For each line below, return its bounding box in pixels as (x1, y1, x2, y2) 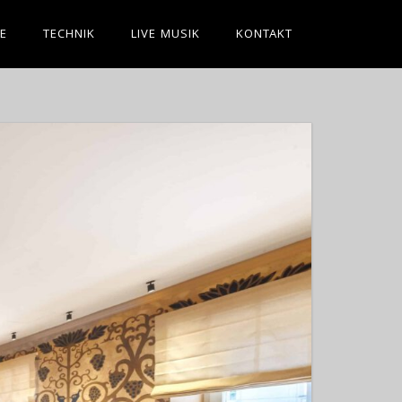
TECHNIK (43, 25, 95, 45)
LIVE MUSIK (131, 25, 200, 45)
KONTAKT (236, 25, 293, 45)
